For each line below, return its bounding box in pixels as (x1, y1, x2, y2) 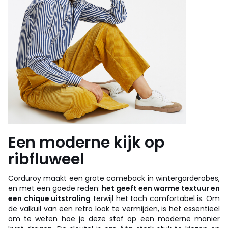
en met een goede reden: (8, 183, 100, 193)
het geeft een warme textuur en (100, 183, 220, 193)
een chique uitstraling (8, 193, 91, 204)
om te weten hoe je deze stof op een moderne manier (8, 213, 220, 224)
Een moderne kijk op (8, 131, 164, 153)
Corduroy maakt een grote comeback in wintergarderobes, (8, 173, 220, 183)
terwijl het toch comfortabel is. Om (91, 193, 220, 204)
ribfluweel (8, 148, 84, 170)
